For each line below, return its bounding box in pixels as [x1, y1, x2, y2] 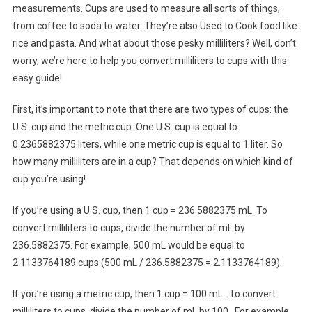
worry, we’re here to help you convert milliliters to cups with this [12, 54, 287, 66]
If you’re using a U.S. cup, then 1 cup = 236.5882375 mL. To [12, 204, 267, 216]
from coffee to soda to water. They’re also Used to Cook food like [12, 19, 297, 31]
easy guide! [12, 72, 62, 84]
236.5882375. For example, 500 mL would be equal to [12, 239, 245, 251]
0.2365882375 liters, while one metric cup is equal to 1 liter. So [12, 138, 283, 150]
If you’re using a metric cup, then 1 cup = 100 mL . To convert [12, 288, 276, 299]
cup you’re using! [12, 173, 86, 185]
